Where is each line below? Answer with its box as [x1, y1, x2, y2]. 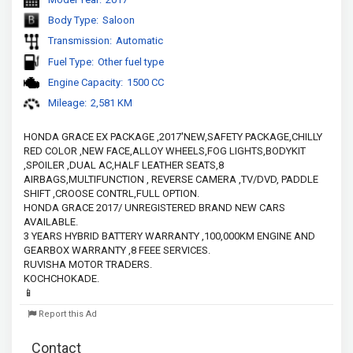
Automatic [116, 35, 163, 47]
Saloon [102, 14, 135, 27]
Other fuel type [98, 55, 164, 68]
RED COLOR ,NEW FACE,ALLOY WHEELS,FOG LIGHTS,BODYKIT [24, 144, 306, 157]
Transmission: [48, 35, 112, 47]
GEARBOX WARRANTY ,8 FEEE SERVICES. [24, 243, 210, 256]
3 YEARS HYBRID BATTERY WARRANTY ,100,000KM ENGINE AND [24, 229, 315, 242]
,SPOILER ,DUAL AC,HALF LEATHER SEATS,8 [24, 158, 224, 171]
